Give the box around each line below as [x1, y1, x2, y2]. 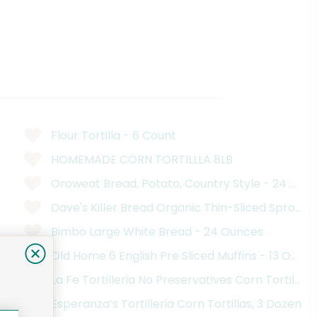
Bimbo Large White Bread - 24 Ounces [51, 223, 263, 240]
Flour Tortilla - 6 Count [51, 127, 176, 144]
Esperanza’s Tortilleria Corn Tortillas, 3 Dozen [51, 295, 301, 312]
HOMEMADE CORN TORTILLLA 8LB [51, 151, 233, 168]
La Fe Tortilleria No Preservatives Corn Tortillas [51, 271, 310, 288]
